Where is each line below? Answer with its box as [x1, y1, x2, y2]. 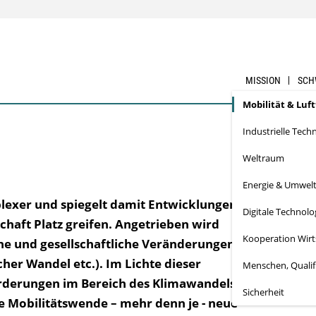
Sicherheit [243, 286, 285, 298]
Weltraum [243, 152, 285, 164]
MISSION [245, 75, 281, 86]
